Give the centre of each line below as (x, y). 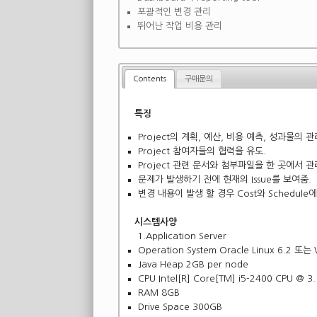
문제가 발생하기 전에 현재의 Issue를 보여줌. (225, 180)
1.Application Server (181, 236)
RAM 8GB (159, 292)
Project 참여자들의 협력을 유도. (202, 151)
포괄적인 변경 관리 (174, 12)
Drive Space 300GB (180, 306)
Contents (149, 79)
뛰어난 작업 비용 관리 (180, 26)
